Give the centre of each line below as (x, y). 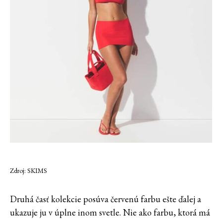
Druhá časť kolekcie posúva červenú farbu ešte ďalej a (106, 199)
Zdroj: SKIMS (28, 170)
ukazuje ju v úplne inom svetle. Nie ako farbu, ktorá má (110, 213)
